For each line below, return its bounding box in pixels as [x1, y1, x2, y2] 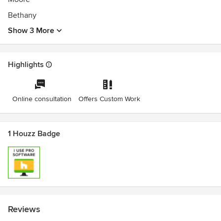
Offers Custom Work [78, 95, 141, 103]
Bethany [8, 10, 37, 20]
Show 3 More [8, 26, 54, 36]
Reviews [8, 204, 40, 215]
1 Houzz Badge [8, 129, 60, 139]
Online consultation [12, 95, 72, 103]
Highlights [8, 60, 44, 70]
